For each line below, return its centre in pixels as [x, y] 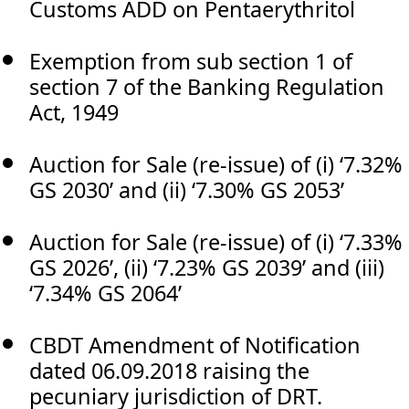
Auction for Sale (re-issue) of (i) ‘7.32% [216, 164]
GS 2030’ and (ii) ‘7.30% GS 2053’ [187, 189]
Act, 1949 [74, 112]
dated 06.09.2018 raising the [169, 370]
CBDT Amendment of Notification [195, 345]
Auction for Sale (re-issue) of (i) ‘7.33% [216, 241]
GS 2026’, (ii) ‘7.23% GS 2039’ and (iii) [207, 267]
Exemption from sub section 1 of [191, 61]
